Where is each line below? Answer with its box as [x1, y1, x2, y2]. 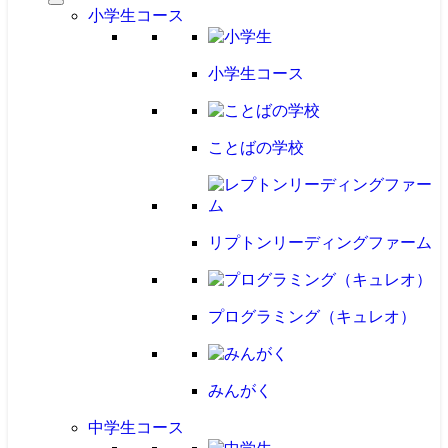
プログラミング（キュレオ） [208, 308, 416, 325]
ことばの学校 [208, 139, 304, 156]
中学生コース [88, 419, 184, 436]
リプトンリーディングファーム [208, 234, 432, 251]
